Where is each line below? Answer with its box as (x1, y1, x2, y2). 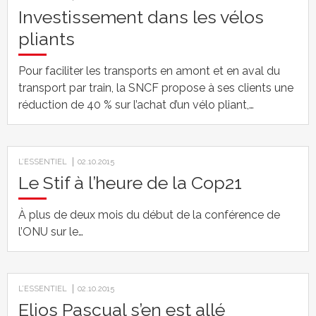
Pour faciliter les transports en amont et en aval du (18, 64, 280, 78)
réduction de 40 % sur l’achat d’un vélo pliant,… (18, 98, 254, 111)
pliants (18, 28, 75, 49)
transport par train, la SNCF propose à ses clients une (18, 81, 293, 95)
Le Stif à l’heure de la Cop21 (18, 172, 242, 193)
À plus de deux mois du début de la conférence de (18, 208, 280, 221)
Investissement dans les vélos (18, 6, 264, 28)
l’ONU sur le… (18, 225, 83, 238)
